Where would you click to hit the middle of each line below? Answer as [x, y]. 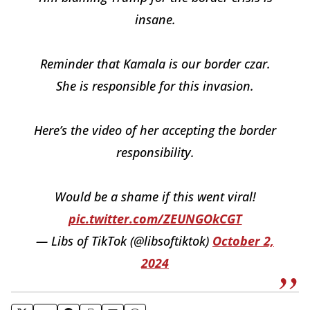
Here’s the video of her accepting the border [155, 130]
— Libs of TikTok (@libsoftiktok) [124, 240]
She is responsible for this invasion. [155, 85]
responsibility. [155, 152]
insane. [155, 19]
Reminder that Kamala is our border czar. [155, 63]
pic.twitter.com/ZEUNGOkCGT [155, 218]
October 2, [243, 240]
